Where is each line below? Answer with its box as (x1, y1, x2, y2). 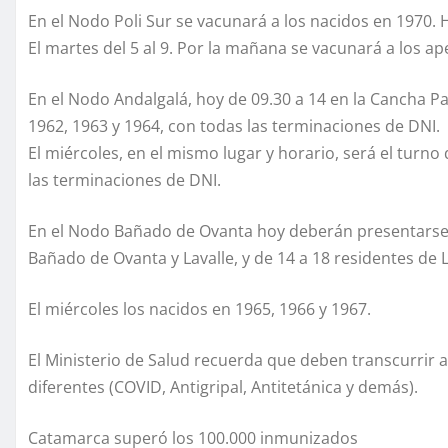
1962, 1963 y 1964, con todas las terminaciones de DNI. (28, 115, 440, 138)
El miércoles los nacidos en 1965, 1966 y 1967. (28, 298, 371, 321)
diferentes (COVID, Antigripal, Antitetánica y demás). (28, 376, 418, 399)
